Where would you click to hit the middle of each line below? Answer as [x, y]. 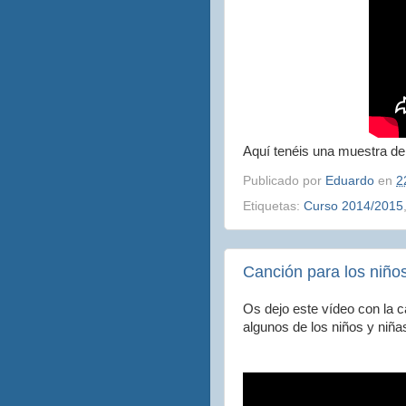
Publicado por [284, 180]
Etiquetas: [273, 206]
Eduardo [352, 180]
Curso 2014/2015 [353, 206]
